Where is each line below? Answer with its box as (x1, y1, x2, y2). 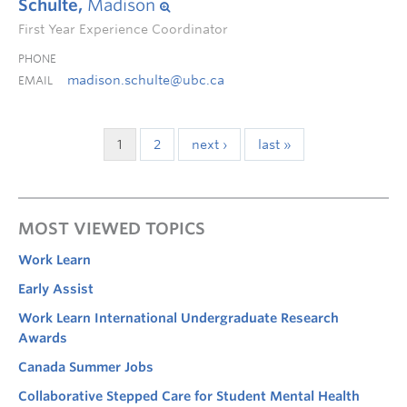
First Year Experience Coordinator (18, 22, 228, 36)
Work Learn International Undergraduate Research (18, 311, 339, 325)
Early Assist (18, 282, 94, 296)
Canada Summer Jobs (18, 360, 154, 374)
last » (257, 137, 291, 152)
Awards (18, 331, 67, 345)
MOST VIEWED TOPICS (18, 219, 205, 238)
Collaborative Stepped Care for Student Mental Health (18, 389, 360, 403)
